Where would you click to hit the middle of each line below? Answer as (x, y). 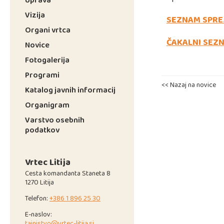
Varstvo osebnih (55, 120)
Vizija (35, 15)
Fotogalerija (47, 60)
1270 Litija (39, 182)
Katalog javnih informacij (70, 90)
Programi (42, 75)
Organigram (47, 105)
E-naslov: (38, 214)
